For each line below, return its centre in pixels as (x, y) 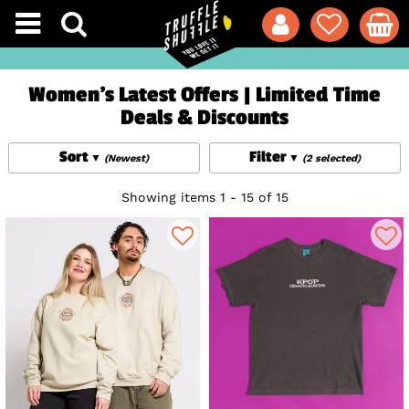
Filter (267, 157)
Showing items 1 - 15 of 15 (204, 198)
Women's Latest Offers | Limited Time (204, 95)
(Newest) (127, 159)
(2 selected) (331, 159)
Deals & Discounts (204, 118)
